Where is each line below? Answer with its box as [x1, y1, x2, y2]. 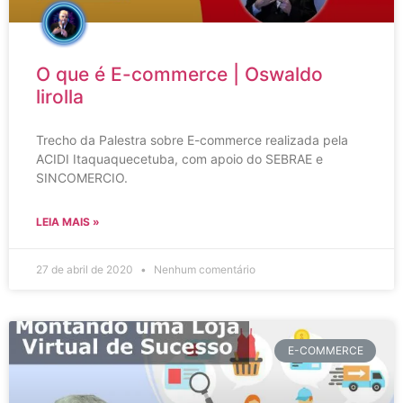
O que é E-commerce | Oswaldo [36, 63, 323, 85]
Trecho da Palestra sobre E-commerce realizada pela [36, 132, 348, 148]
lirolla [36, 85, 84, 108]
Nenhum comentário [151, 263, 255, 276]
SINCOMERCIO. [36, 170, 128, 185]
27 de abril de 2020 [36, 263, 136, 276]
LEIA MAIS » [36, 215, 100, 228]
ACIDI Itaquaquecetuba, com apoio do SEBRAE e [36, 151, 323, 166]
